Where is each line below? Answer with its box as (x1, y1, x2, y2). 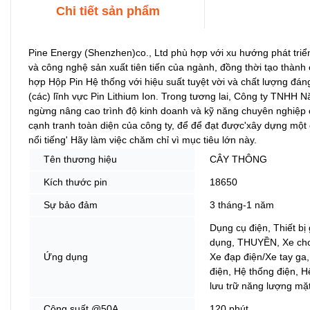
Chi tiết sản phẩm (55, 3, 160, 18)
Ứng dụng (44, 250, 88, 262)
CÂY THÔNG (210, 153, 267, 165)
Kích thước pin (44, 176, 107, 188)
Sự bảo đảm (44, 199, 98, 210)
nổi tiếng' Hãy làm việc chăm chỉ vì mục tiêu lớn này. (28, 134, 257, 145)
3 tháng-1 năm (210, 199, 274, 210)
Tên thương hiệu (44, 153, 117, 165)
